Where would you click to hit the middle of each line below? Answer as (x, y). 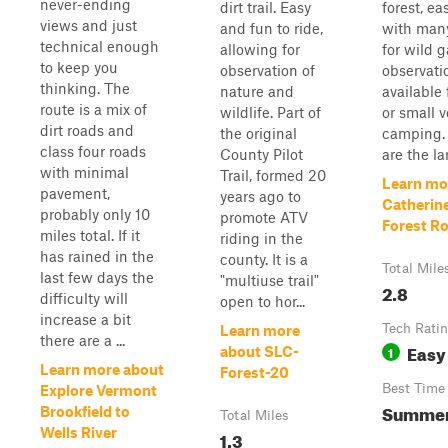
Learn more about (102, 369)
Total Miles (254, 415)
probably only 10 (95, 214)
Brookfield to (85, 411)
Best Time (413, 388)
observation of (267, 70)
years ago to (260, 196)
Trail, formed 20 (273, 175)
